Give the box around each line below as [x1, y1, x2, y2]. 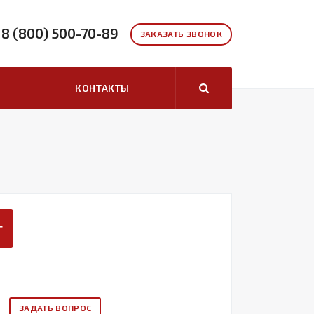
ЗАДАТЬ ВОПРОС [18, 303, 92, 313]
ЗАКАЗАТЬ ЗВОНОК [139, 29, 222, 39]
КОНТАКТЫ [75, 82, 130, 94]
